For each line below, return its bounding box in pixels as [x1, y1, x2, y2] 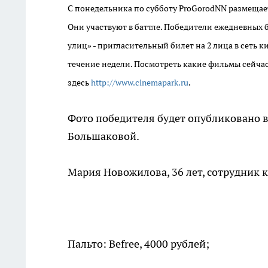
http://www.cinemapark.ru [91, 77, 188, 88]
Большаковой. [68, 129, 139, 143]
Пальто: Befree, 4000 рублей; [68, 237, 209, 251]
